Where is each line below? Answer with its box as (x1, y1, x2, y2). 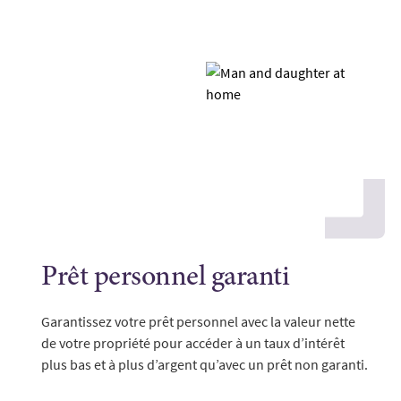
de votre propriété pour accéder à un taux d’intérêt (41, 334, 345, 352)
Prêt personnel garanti (41, 264, 289, 293)
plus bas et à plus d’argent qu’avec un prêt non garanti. (41, 355, 368, 373)
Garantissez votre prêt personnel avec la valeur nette (41, 312, 355, 330)
